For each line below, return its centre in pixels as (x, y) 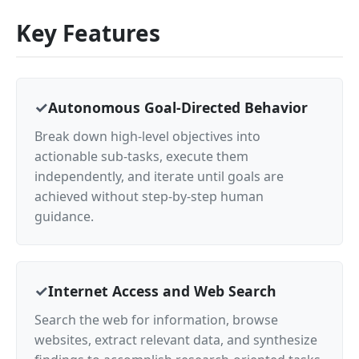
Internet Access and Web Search (162, 291)
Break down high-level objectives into (147, 136)
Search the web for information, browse (156, 320)
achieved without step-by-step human (149, 196)
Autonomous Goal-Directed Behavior (178, 107)
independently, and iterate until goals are (159, 176)
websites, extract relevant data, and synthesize (176, 340)
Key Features (88, 33)
